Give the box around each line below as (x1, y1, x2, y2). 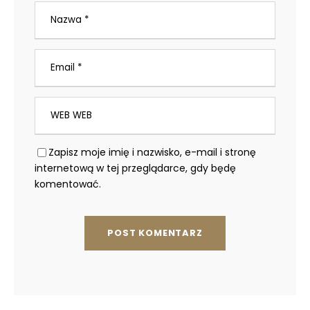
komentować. (35, 176, 101, 191)
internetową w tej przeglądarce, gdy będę (35, 161, 236, 175)
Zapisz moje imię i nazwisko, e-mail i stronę (48, 145, 256, 159)
